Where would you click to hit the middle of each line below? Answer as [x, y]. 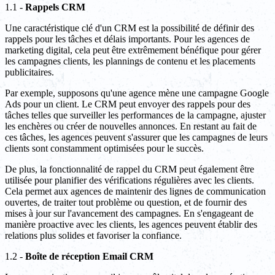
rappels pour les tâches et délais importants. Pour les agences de [127, 39]
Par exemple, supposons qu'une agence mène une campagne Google [137, 93]
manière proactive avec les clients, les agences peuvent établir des [131, 225]
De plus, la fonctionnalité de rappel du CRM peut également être [130, 169]
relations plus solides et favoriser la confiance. [93, 236]
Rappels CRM [55, 7]
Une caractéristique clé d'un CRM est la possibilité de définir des [130, 28]
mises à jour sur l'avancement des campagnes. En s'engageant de [129, 214]
